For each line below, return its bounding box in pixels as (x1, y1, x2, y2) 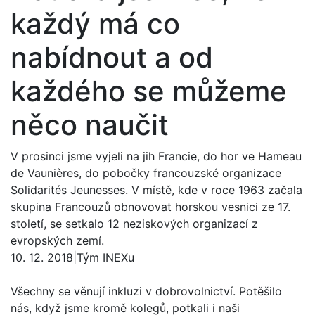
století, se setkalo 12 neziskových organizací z (11, 216, 258, 231)
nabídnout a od (11, 39, 213, 75)
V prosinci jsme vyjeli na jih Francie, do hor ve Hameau (11, 148, 302, 163)
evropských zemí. (11, 233, 104, 247)
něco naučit (11, 107, 169, 142)
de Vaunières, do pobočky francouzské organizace (11, 165, 281, 180)
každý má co (11, 6, 180, 41)
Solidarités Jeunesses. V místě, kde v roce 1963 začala (11, 182, 302, 197)
